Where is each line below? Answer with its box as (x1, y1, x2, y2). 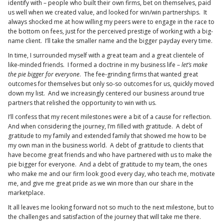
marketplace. (8, 188, 45, 197)
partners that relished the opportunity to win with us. (8, 98, 156, 107)
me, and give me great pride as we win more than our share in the (8, 179, 193, 188)
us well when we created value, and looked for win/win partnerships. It (8, 8, 207, 17)
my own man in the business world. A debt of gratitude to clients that (8, 141, 203, 150)
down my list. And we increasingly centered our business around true (8, 88, 204, 97)
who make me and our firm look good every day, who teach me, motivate (8, 169, 215, 178)
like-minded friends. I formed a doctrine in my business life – (8, 60, 180, 69)
